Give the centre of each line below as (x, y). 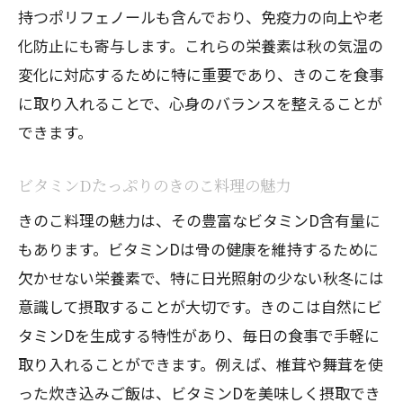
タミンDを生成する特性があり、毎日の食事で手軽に (199, 335)
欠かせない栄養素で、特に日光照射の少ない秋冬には (201, 278)
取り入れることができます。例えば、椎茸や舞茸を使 (201, 364)
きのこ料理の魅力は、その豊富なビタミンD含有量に (199, 220)
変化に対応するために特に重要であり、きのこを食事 (201, 74)
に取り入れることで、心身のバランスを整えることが (200, 103)
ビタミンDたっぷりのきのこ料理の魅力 (154, 185)
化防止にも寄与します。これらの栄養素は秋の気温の (201, 45)
